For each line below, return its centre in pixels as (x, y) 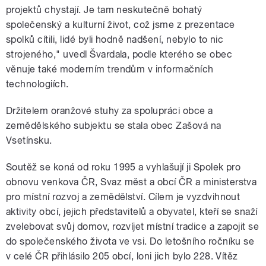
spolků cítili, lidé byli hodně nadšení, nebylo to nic (115, 40)
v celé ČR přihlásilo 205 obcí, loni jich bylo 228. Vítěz (122, 256)
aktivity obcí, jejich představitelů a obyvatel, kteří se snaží (132, 212)
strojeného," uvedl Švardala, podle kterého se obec (119, 55)
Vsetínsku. (29, 141)
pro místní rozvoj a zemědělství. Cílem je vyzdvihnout (123, 197)
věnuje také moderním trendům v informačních (110, 69)
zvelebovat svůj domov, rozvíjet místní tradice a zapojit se (133, 227)
